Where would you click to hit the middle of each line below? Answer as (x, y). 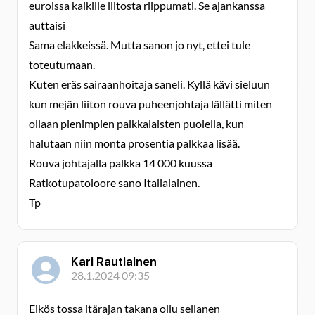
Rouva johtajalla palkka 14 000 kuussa (121, 163)
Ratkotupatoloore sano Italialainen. (114, 182)
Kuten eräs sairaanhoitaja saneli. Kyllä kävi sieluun (149, 84)
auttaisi (47, 25)
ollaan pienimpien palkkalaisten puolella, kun (136, 123)
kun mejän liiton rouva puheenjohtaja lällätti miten (150, 104)
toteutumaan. (62, 64)
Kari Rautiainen (114, 262)
